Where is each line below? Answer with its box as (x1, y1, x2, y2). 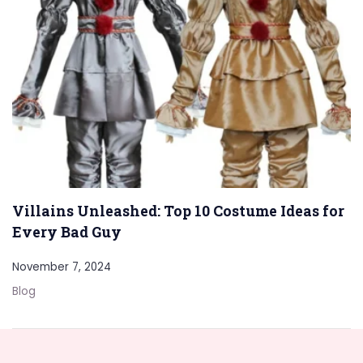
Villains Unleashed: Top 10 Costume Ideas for (12, 201, 344, 221)
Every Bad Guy (12, 222, 122, 242)
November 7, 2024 (12, 259, 111, 275)
